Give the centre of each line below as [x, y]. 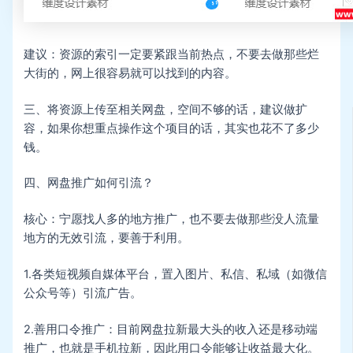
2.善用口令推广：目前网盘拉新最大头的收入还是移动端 [171, 330]
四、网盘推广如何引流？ [89, 183]
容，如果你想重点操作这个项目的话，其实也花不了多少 [172, 128]
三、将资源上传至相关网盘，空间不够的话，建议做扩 [166, 109]
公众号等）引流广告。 [83, 294]
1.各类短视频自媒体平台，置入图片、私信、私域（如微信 [176, 275]
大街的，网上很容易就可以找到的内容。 [130, 73]
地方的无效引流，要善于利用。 [107, 238]
